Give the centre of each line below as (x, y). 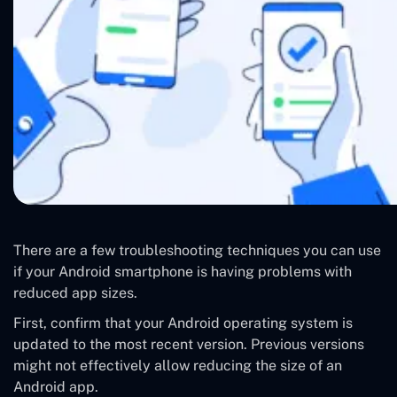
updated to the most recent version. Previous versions (189, 345)
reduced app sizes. (75, 293)
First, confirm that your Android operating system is (183, 323)
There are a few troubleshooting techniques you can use (197, 251)
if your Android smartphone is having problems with (183, 272)
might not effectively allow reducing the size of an (178, 366)
